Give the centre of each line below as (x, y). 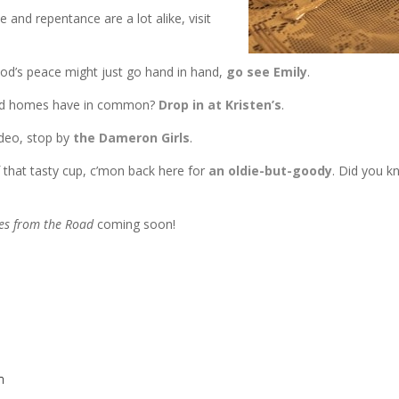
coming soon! (134, 224)
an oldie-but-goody (270, 171)
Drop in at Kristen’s (220, 105)
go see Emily (267, 72)
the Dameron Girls (131, 138)
